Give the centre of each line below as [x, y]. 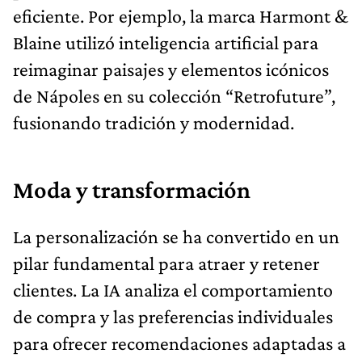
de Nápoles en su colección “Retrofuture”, [174, 95]
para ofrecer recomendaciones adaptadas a [179, 343]
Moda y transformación [132, 189]
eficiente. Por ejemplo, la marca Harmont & [181, 15]
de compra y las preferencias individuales [173, 316]
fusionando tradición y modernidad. [154, 122]
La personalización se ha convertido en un [176, 236]
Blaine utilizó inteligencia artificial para [166, 42]
